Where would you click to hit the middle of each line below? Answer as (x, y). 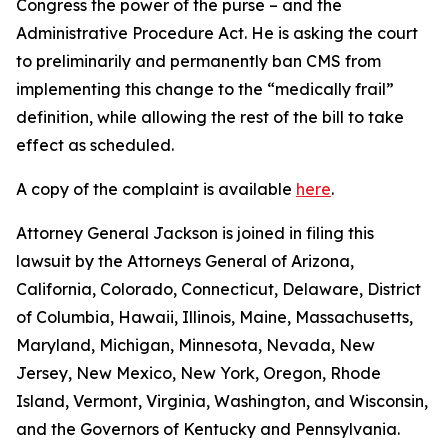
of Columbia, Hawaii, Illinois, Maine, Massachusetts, (214, 317)
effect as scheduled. (95, 145)
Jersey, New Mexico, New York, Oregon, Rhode (198, 373)
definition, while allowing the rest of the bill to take (210, 117)
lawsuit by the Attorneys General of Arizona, (185, 261)
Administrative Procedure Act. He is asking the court (217, 33)
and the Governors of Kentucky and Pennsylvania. (208, 429)
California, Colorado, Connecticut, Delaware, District (218, 289)
